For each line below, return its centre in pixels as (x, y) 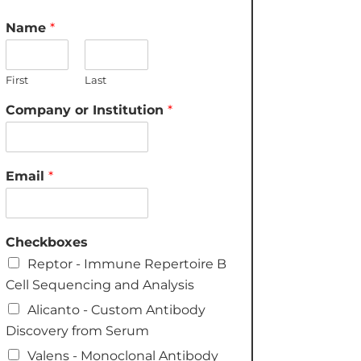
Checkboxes (46, 242)
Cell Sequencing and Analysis (100, 284)
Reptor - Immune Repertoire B (127, 263)
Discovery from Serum (77, 330)
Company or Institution (86, 110)
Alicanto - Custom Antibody (116, 309)
